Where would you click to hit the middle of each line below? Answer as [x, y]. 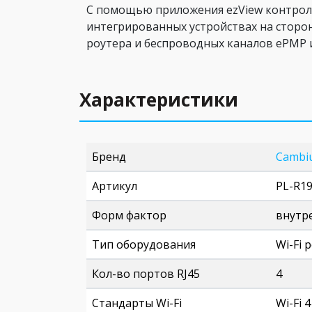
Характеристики [159, 100]
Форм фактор [129, 215]
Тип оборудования [144, 244]
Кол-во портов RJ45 [146, 274]
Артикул [115, 186]
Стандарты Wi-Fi [137, 303]
